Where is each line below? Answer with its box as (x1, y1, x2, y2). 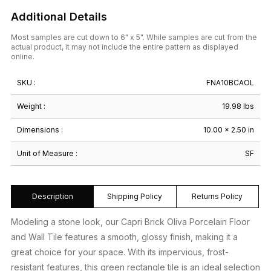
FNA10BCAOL (206, 77, 254, 87)
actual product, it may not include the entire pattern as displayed (11, 42, 238, 51)
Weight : (17, 101, 45, 111)
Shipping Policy (107, 191, 163, 201)
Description (31, 191, 73, 201)
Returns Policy (192, 191, 243, 201)
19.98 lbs (222, 101, 254, 111)
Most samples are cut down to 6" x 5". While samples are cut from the (11, 32, 257, 42)
